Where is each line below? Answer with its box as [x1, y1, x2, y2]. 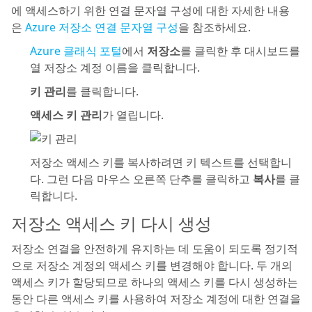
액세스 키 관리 [30, 107, 102, 123]
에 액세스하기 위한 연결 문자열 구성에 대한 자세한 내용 [11, 3, 290, 18]
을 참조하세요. [178, 19, 251, 35]
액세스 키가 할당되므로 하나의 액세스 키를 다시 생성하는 [11, 274, 298, 290]
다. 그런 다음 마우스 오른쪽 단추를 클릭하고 [30, 171, 253, 187]
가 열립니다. [102, 107, 164, 123]
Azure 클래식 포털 [30, 43, 122, 58]
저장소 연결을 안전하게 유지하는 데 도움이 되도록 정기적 [11, 241, 298, 256]
